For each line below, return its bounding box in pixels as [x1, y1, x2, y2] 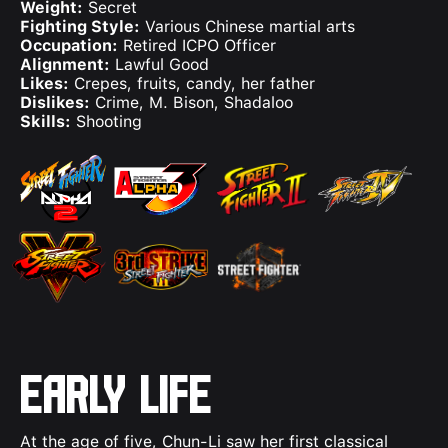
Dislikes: [20, 93, 90, 112]
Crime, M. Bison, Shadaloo [90, 93, 293, 112]
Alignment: [20, 55, 110, 74]
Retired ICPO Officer [118, 36, 276, 55]
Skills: [20, 112, 71, 131]
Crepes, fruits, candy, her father [69, 74, 315, 93]
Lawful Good [110, 55, 209, 74]
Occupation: [20, 36, 118, 55]
